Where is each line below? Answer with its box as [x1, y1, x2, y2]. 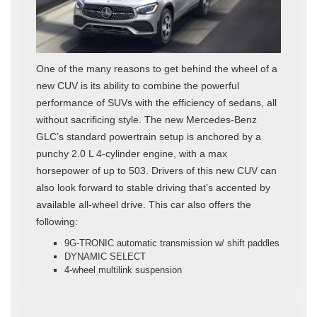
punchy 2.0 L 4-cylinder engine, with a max [36, 147, 227, 159]
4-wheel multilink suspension [64, 264, 182, 275]
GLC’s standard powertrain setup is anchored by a [36, 130, 261, 142]
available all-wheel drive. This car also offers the [36, 198, 251, 210]
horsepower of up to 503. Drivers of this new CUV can [36, 164, 277, 176]
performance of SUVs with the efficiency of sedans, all [36, 96, 277, 108]
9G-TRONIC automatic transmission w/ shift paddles [64, 237, 279, 248]
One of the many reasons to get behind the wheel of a [36, 62, 277, 74]
